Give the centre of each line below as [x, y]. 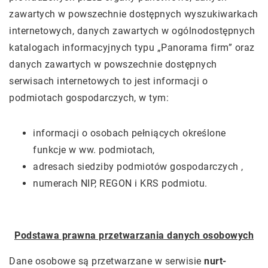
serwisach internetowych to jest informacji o [108, 81]
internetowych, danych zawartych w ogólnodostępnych [132, 31]
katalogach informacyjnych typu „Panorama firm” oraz [132, 48]
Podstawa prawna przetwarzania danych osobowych [134, 235]
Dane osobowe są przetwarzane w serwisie [106, 261]
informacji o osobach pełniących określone [130, 133]
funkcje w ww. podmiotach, [94, 150]
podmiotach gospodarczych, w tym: [89, 98]
